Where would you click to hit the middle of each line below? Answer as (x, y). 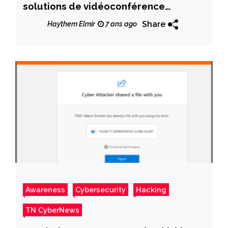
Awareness (45, 189)
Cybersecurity (101, 189)
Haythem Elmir (71, 24)
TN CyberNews (52, 210)
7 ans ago (120, 24)
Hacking (151, 189)
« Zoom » (45, 20)
